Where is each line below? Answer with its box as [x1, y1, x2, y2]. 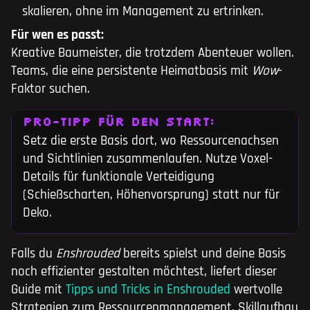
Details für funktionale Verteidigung [23, 168, 215, 186]
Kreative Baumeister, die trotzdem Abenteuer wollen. [11, 44, 294, 62]
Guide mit [11, 281, 62, 299]
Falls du [11, 245, 56, 263]
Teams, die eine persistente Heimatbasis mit [11, 62, 252, 80]
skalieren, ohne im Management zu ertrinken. [22, 3, 264, 21]
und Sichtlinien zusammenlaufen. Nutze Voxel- [23, 150, 273, 168]
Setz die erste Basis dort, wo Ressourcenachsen [23, 132, 279, 150]
